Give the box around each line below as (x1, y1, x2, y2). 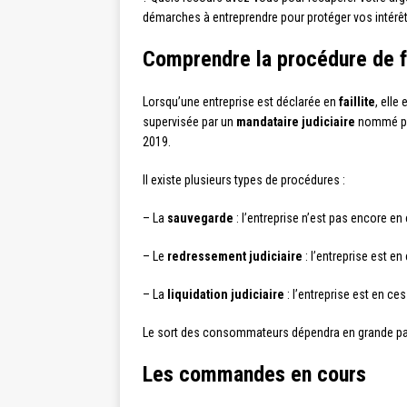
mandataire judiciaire (236, 114, 355, 129)
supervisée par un (143, 114, 236, 129)
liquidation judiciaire (167, 287, 284, 302)
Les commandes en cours (143, 362, 366, 387)
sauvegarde (167, 211, 233, 225)
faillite (339, 94, 375, 109)
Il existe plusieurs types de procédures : (143, 173, 345, 187)
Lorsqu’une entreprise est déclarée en (143, 94, 339, 109)
